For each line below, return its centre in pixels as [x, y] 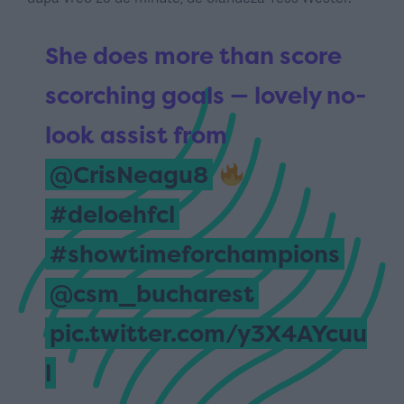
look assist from [136, 135]
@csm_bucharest [152, 294]
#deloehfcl [112, 214]
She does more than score [193, 55]
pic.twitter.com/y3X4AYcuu [208, 333]
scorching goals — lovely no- [206, 95]
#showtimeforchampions [195, 254]
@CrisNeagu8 [129, 174]
